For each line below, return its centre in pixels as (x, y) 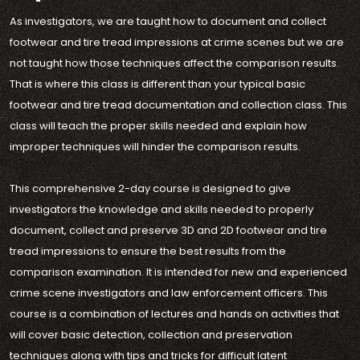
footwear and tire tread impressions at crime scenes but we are (177, 42)
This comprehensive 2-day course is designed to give (150, 188)
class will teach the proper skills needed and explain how (158, 126)
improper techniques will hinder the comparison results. (155, 147)
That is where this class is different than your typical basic (157, 84)
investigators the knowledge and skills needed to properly (162, 209)
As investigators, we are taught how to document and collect (168, 21)
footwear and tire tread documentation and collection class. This (178, 105)
